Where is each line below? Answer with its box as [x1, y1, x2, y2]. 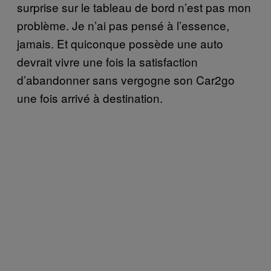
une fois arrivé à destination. [17, 89, 163, 106]
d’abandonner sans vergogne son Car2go [17, 71, 235, 88]
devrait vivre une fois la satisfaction [17, 53, 198, 70]
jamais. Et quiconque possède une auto [17, 34, 223, 51]
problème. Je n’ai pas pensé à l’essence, [17, 16, 229, 33]
